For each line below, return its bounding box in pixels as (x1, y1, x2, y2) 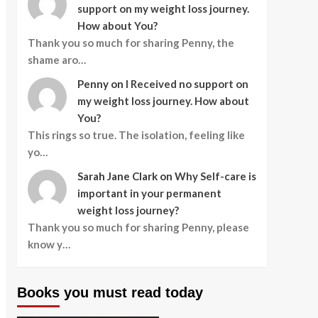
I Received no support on (125, 77, 248, 91)
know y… (27, 238, 70, 251)
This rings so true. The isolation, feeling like (27, 128, 245, 142)
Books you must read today (16, 285, 203, 301)
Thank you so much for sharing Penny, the (27, 36, 234, 50)
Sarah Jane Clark (77, 170, 158, 183)
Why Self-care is (174, 170, 256, 183)
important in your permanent (77, 187, 221, 200)
